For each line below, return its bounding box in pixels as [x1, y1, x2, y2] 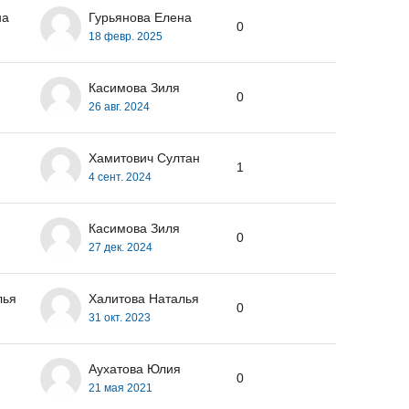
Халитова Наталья [89, 290, 199, 306]
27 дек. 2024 [89, 240, 152, 254]
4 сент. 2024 [89, 170, 152, 184]
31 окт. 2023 [89, 310, 151, 324]
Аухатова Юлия [89, 361, 181, 376]
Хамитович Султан [89, 150, 200, 165]
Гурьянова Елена [89, 9, 192, 25]
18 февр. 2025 [89, 29, 163, 43]
